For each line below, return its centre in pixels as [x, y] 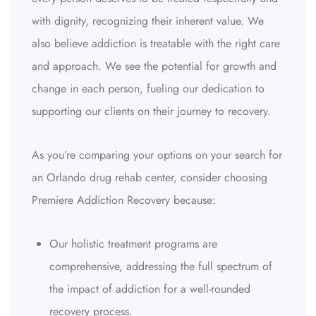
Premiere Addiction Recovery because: [124, 200]
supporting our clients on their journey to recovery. [151, 111]
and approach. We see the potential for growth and [154, 66]
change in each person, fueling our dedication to [148, 89]
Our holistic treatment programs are [133, 244]
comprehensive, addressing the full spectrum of [161, 266]
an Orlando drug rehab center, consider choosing [150, 177]
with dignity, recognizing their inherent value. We [148, 21]
